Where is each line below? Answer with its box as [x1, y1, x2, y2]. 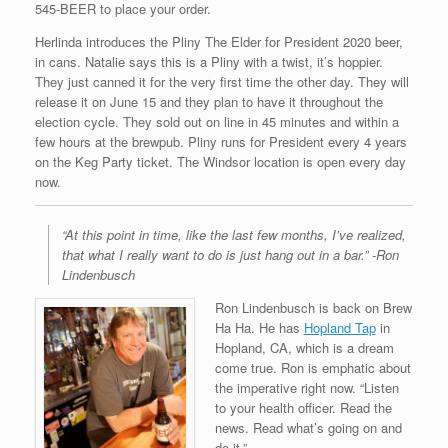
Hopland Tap [303, 318, 376, 337]
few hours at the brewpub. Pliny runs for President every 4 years [35, 131, 407, 151]
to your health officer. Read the [214, 398, 392, 417]
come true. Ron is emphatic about [214, 358, 411, 377]
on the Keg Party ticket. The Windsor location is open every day [35, 151, 406, 171]
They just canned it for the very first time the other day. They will [35, 71, 409, 91]
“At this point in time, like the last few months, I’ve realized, [62, 225, 406, 244]
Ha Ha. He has [214, 318, 304, 337]
